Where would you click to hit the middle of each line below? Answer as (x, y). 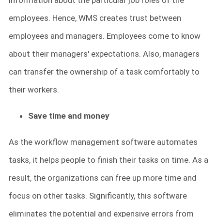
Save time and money (69, 116)
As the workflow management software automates (103, 142)
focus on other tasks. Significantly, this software (98, 196)
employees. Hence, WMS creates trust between (95, 18)
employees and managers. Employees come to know (105, 36)
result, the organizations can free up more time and (103, 178)
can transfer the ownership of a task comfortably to (104, 72)
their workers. (35, 90)
